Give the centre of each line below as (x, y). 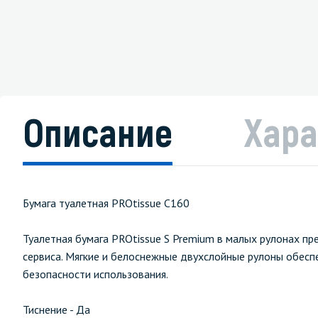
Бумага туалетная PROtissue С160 (106, 203)
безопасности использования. (95, 274)
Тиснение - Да (56, 309)
